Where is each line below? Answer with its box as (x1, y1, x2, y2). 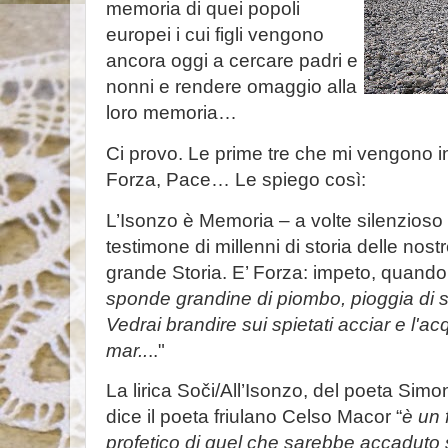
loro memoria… (106, 101, 237, 123)
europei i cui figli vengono (106, 23, 324, 45)
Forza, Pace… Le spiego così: (106, 168, 366, 190)
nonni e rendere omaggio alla (106, 75, 357, 97)
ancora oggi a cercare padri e (106, 49, 358, 71)
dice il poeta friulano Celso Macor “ (106, 406, 402, 428)
